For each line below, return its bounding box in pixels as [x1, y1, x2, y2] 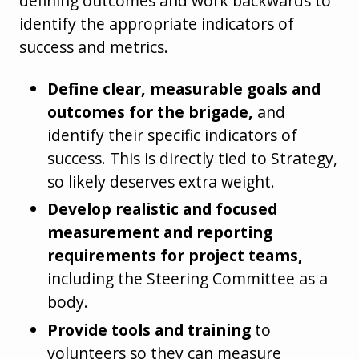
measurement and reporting [47, 221, 273, 244]
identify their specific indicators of [47, 124, 298, 147]
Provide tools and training [47, 318, 252, 341]
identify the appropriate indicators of [19, 13, 294, 35]
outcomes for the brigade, [47, 101, 254, 123]
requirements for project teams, [47, 244, 304, 267]
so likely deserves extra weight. [47, 171, 276, 193]
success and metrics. [19, 36, 168, 58]
